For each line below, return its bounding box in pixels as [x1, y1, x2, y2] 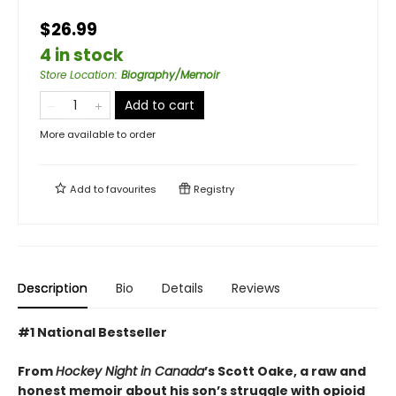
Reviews [232, 278, 280, 297]
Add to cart [125, 95, 194, 114]
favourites [106, 181, 156, 196]
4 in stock [40, 42, 124, 67]
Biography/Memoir [121, 66, 219, 82]
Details [162, 278, 203, 297]
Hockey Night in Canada [56, 362, 204, 380]
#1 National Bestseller [18, 323, 167, 341]
